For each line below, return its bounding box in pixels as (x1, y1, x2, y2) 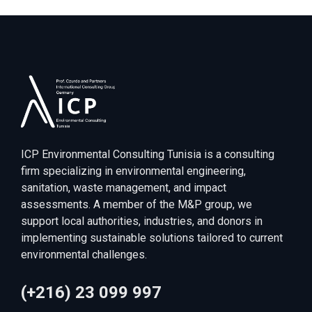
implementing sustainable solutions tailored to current (21, 231, 283, 245)
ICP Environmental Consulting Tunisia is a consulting (21, 148, 274, 162)
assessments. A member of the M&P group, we (21, 198, 252, 212)
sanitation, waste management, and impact (21, 181, 226, 195)
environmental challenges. (21, 248, 147, 262)
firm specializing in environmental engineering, (21, 164, 246, 178)
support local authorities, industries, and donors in (21, 214, 263, 228)
